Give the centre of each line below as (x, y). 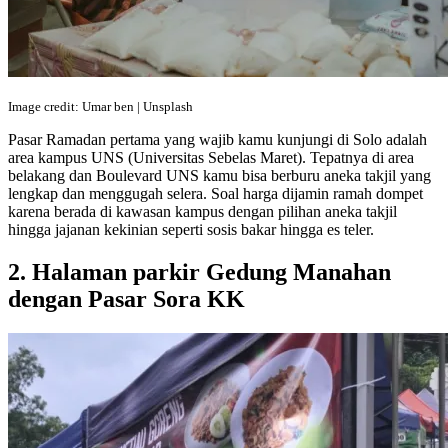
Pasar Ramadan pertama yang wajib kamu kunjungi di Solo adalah (217, 139)
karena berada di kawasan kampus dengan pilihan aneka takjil (202, 211)
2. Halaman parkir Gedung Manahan (199, 271)
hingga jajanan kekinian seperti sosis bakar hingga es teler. (191, 229)
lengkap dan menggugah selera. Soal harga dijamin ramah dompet (215, 193)
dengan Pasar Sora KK (126, 298)
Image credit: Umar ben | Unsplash (100, 106)
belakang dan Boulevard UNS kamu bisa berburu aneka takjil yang (219, 175)
